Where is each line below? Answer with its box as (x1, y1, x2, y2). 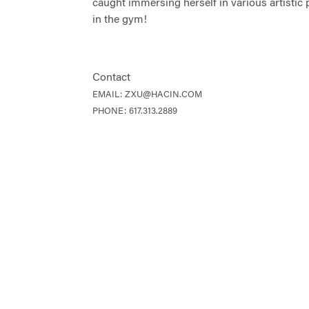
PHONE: (92, 107, 127, 117)
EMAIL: (92, 90, 123, 100)
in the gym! (92, 14, 148, 26)
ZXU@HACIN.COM (125, 90, 203, 100)
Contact (92, 72, 131, 84)
